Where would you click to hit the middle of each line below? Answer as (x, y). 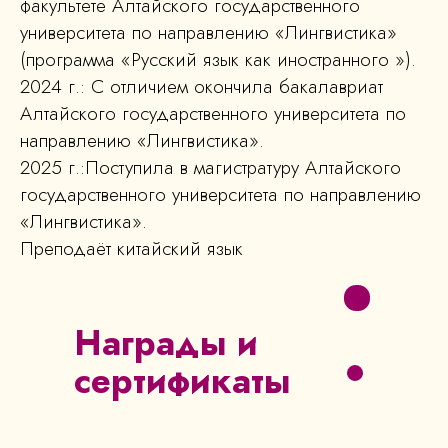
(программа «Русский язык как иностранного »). (218, 60)
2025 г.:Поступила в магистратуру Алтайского (210, 168)
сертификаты (182, 381)
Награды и (166, 343)
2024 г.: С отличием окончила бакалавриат (201, 87)
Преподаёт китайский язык (131, 249)
